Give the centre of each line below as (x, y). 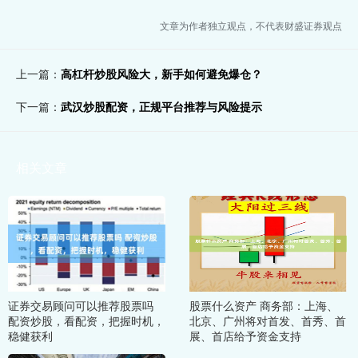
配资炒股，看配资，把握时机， (86, 320)
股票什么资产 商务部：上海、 (263, 305)
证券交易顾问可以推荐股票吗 (81, 305)
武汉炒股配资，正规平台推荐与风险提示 (161, 107)
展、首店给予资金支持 (245, 335)
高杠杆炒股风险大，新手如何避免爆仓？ (161, 74)
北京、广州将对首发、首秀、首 (267, 320)
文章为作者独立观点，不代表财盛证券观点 (251, 26)
